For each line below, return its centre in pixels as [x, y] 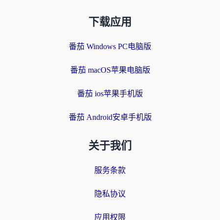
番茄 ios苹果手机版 [110, 94]
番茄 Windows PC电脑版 [110, 46]
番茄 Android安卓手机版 [110, 117]
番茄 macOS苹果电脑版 [110, 70]
